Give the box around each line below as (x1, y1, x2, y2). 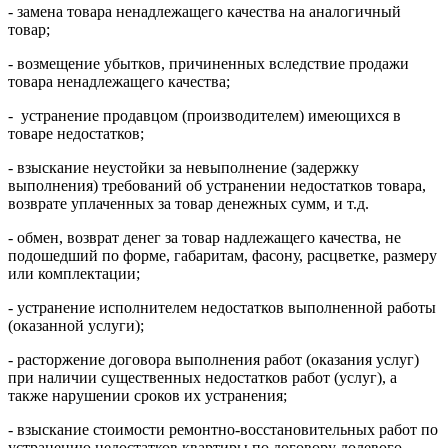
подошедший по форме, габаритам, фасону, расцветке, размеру (8, 246, 437, 264)
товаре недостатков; (8, 124, 144, 142)
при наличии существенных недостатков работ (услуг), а (8, 368, 397, 386)
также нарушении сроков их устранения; (8, 386, 287, 404)
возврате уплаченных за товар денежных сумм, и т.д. (8, 194, 369, 212)
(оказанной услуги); (8, 316, 144, 334)
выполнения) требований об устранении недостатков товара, (8, 176, 426, 194)
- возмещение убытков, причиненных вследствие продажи (8, 54, 409, 72)
